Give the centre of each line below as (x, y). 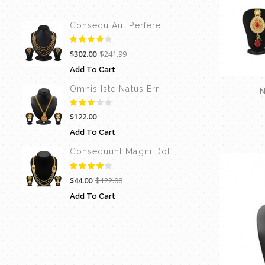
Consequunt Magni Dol (120, 152)
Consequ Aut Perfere (115, 25)
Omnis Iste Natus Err (114, 89)
